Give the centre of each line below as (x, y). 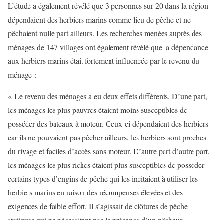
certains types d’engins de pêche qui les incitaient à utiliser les (103, 179)
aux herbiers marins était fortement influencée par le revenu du (104, 61)
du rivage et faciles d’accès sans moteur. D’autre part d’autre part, (109, 151)
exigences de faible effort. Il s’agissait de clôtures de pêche (98, 206)
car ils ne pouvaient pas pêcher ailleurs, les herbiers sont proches (107, 137)
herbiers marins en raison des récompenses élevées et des (95, 192)
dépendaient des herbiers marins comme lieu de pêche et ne (99, 19)
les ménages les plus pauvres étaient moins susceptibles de (97, 110)
